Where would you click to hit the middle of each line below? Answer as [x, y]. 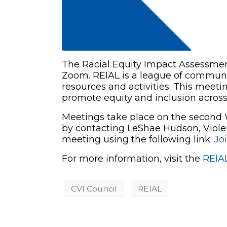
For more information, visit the [132, 159]
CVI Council [94, 188]
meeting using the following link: [138, 140]
